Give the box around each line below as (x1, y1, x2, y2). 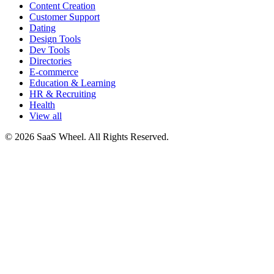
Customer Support (29, 12, 100, 23)
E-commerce (29, 67, 78, 78)
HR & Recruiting (29, 89, 96, 100)
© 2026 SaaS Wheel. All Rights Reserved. (5, 131, 169, 143)
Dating (29, 23, 56, 34)
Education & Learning (29, 78, 116, 89)
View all (29, 111, 62, 122)
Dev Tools (29, 45, 70, 56)
